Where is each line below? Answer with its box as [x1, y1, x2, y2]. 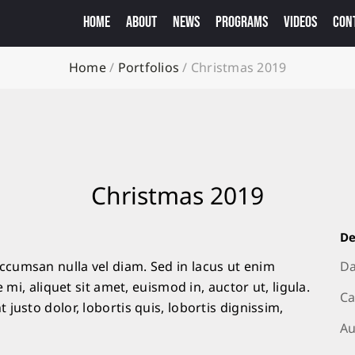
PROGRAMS [215, 12, 268, 32]
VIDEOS [283, 12, 317, 32]
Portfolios [117, 59, 179, 78]
